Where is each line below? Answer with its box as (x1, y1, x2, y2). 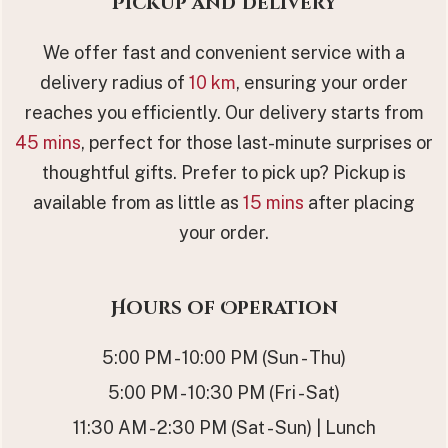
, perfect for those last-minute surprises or (81, 131, 433, 153)
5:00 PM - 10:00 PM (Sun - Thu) (102, 346, 346, 368)
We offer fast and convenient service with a (43, 41, 405, 63)
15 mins (243, 191, 304, 213)
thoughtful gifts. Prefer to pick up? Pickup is (42, 161, 406, 183)
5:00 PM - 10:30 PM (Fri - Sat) (108, 381, 340, 403)
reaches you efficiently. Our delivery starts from (24, 101, 424, 123)
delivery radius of (40, 71, 189, 93)
